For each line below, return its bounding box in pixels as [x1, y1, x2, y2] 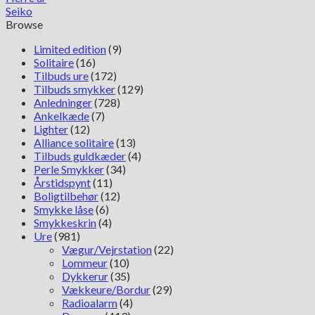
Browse [6, 17, 43, 31]
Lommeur [62, 255, 108, 269]
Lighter [34, 122, 68, 136]
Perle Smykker [34, 162, 104, 176]
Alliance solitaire [34, 135, 114, 149]
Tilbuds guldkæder [34, 148, 126, 162]
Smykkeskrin [34, 215, 96, 229]
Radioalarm [62, 295, 117, 309]
